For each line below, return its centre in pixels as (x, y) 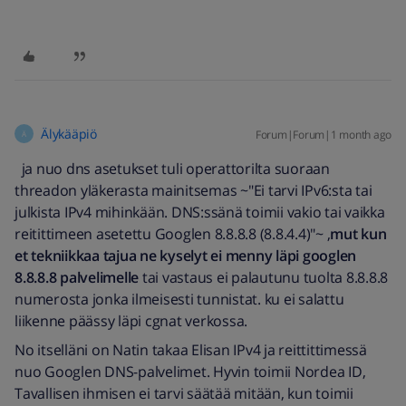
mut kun (358, 234)
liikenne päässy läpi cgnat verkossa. (131, 321)
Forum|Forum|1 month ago (323, 135)
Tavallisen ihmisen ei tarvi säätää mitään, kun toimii (184, 393)
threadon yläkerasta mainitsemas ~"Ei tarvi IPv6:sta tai (193, 190)
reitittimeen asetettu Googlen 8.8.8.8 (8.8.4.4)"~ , (173, 234)
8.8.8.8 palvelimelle (78, 277)
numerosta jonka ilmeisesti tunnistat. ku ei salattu (179, 299)
